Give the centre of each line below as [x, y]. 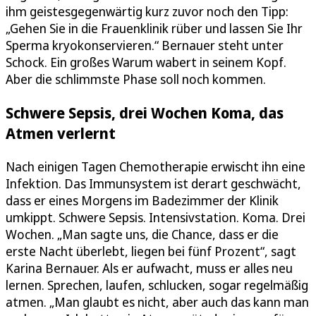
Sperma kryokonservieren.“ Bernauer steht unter [145, 45]
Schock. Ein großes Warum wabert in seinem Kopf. [146, 62]
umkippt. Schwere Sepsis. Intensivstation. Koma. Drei [156, 217]
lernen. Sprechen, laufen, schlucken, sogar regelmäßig [157, 285]
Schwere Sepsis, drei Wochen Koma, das [145, 112]
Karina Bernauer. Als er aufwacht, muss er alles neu [149, 268]
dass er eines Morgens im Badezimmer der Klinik [142, 200]
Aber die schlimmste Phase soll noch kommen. [136, 79]
